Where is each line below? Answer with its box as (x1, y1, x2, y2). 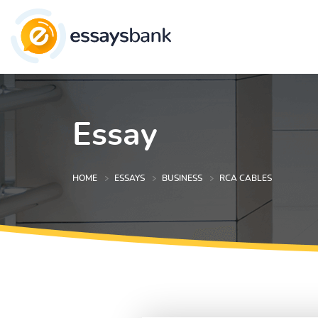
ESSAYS (114, 174, 145, 183)
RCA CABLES (219, 174, 272, 183)
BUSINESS (162, 174, 202, 183)
